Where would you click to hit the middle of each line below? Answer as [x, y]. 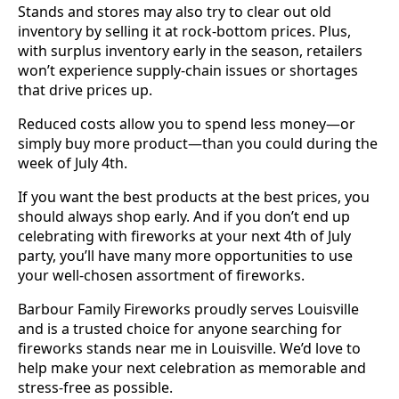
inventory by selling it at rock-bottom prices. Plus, [184, 32]
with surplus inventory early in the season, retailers [190, 51]
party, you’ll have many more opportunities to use [185, 256]
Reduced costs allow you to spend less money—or [187, 124]
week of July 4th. [73, 163]
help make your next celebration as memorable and [192, 368]
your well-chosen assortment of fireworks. [161, 276]
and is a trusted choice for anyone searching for [180, 329]
